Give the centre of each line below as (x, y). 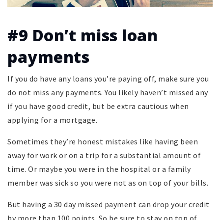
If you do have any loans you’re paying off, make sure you (108, 79)
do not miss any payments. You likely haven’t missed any (108, 93)
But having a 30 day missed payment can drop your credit (109, 205)
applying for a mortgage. (52, 120)
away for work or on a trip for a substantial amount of (104, 155)
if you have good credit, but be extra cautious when (98, 106)
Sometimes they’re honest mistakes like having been (103, 142)
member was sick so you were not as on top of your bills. (108, 183)
